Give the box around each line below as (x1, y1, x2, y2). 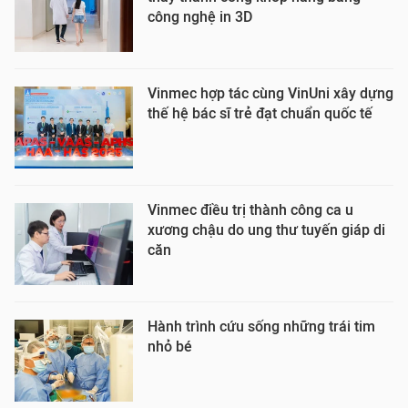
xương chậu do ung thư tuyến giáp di (148, 221, 385, 239)
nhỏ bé (148, 338, 192, 355)
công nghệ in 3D (148, 8, 252, 25)
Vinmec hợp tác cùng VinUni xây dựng (148, 85, 393, 102)
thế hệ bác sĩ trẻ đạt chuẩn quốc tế (148, 105, 372, 122)
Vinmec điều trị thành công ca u (148, 201, 353, 219)
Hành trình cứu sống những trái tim (148, 318, 375, 335)
